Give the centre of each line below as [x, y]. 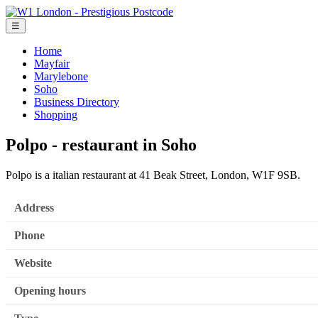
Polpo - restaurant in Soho [101, 144]
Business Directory [77, 102]
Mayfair [52, 64]
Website [33, 263]
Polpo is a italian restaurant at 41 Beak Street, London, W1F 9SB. [153, 175]
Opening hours [50, 291]
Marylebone [61, 76]
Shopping [56, 115]
